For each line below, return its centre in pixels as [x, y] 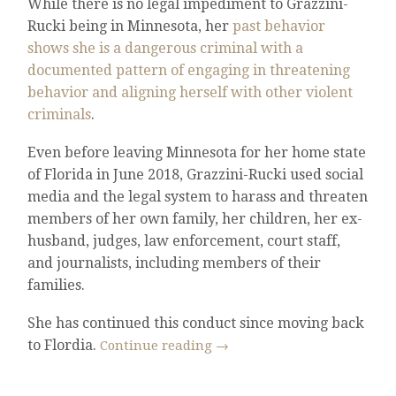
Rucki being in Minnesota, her [130, 27]
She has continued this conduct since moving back [196, 323]
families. [57, 286]
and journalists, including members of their [175, 263]
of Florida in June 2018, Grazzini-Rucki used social [196, 175]
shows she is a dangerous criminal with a [166, 49]
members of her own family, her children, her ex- [195, 219]
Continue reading [158, 345]
